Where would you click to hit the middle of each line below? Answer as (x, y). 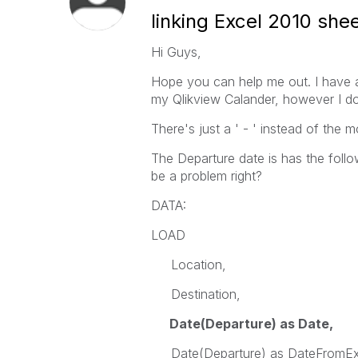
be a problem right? (206, 176)
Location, (188, 265)
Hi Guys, (176, 52)
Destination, (195, 294)
